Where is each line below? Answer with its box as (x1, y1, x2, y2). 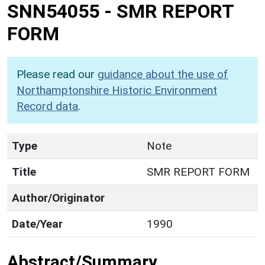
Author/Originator (12, 190, 105, 205)
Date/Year (12, 216, 63, 231)
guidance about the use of (98, 67, 228, 81)
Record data (17, 99, 78, 113)
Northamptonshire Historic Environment (17, 83, 217, 97)
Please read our (17, 67, 98, 81)
